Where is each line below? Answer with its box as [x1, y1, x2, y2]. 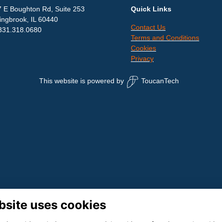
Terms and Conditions [131, 34, 199, 42]
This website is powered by [39, 77, 124, 85]
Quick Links [131, 5, 171, 13]
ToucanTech [141, 77, 179, 85]
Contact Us [131, 23, 166, 32]
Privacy [131, 55, 154, 63]
